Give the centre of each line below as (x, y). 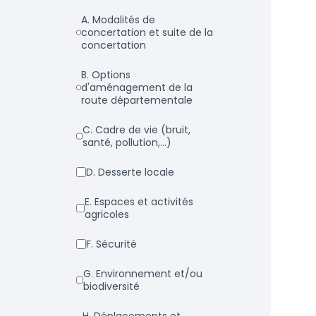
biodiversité (112, 286)
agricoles (107, 214)
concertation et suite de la (147, 32)
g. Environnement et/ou (89, 274)
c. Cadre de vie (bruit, (88, 130)
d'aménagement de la (136, 87)
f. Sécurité (115, 244)
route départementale (136, 100)
